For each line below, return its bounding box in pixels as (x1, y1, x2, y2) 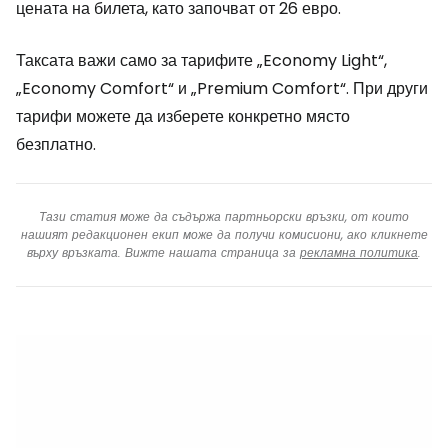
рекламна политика (300, 244, 418, 261)
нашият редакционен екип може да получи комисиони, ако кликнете (20, 226, 428, 243)
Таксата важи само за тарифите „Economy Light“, (16, 49, 387, 72)
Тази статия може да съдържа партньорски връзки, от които (39, 208, 409, 225)
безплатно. (16, 133, 96, 156)
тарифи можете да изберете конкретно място (16, 105, 350, 128)
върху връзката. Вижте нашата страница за (27, 244, 300, 261)
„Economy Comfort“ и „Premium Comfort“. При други (16, 77, 428, 100)
